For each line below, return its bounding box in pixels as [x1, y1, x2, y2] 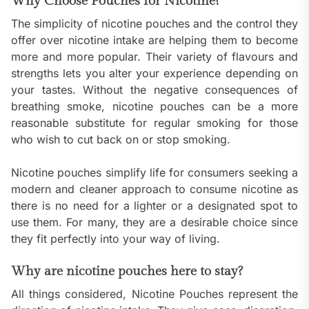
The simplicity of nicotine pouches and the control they [11, 17, 298, 31]
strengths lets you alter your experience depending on [11, 66, 298, 81]
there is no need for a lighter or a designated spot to [11, 199, 298, 213]
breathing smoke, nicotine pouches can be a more [11, 99, 298, 114]
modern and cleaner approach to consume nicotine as [11, 182, 298, 197]
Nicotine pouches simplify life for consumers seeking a [11, 166, 298, 180]
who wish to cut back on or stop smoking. [11, 132, 230, 147]
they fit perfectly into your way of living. [11, 232, 220, 246]
